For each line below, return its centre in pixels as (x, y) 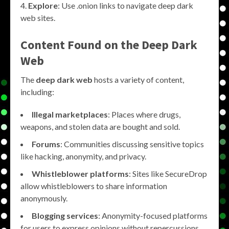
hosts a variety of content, (138, 79)
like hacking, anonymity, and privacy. (83, 156)
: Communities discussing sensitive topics (132, 144)
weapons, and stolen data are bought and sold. (100, 126)
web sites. (38, 17)
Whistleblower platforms (80, 173)
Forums (46, 144)
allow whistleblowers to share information (94, 186)
